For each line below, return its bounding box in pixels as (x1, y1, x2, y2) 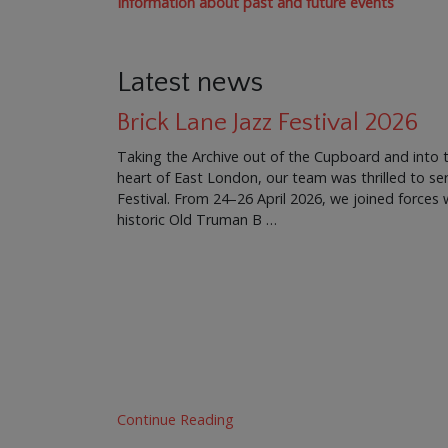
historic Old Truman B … (117, 210, 277, 230)
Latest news (117, 67, 263, 99)
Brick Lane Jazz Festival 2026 (117, 109, 418, 138)
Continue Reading (117, 409, 234, 429)
